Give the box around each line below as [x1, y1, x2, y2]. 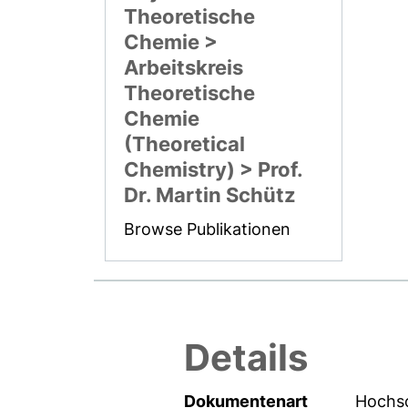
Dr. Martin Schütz [124, 182, 297, 207]
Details [184, 334, 308, 380]
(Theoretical [124, 131, 246, 156]
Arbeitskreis [124, 55, 244, 79]
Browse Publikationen [124, 219, 291, 239]
